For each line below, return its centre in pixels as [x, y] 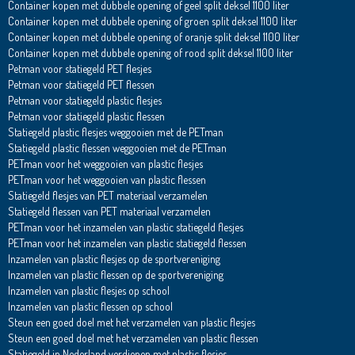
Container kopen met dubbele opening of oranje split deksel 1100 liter [153, 37]
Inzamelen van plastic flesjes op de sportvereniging [114, 259]
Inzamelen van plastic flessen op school [90, 307]
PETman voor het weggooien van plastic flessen [107, 180]
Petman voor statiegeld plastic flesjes [84, 101]
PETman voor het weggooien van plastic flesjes [105, 164]
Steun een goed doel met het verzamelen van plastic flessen [133, 338]
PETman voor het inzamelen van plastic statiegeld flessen [127, 243]
